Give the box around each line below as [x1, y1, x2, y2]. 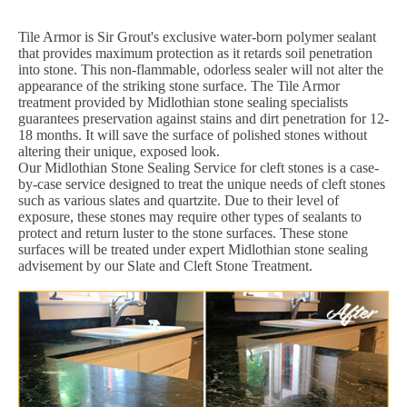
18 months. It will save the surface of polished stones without [18, 126, 367, 143]
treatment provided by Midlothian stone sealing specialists [18, 94, 348, 110]
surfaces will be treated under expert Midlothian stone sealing [18, 241, 368, 257]
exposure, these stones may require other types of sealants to [18, 208, 362, 224]
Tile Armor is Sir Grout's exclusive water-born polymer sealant [18, 28, 376, 45]
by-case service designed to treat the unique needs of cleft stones [18, 175, 385, 192]
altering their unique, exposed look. [18, 143, 220, 159]
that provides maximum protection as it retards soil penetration [18, 45, 372, 61]
